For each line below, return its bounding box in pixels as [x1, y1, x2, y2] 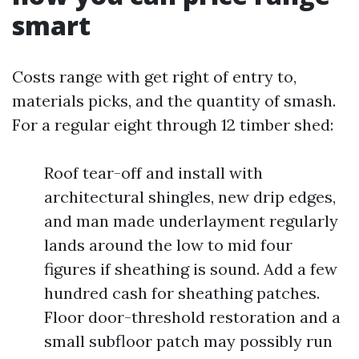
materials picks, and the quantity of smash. [12, 91, 336, 111]
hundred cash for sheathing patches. [44, 283, 320, 303]
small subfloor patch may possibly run [44, 331, 333, 351]
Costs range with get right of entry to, [12, 67, 296, 87]
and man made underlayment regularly [44, 211, 338, 231]
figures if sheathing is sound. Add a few [44, 259, 337, 279]
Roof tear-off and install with [44, 163, 263, 183]
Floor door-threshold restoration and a [44, 307, 341, 327]
